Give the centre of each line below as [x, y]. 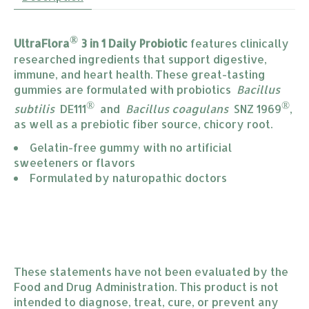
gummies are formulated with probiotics [125, 89]
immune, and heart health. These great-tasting [140, 74]
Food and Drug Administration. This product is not [146, 286]
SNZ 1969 [255, 108]
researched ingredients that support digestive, [140, 59]
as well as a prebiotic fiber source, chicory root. [143, 123]
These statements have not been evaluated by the [151, 271]
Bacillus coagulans [177, 108]
